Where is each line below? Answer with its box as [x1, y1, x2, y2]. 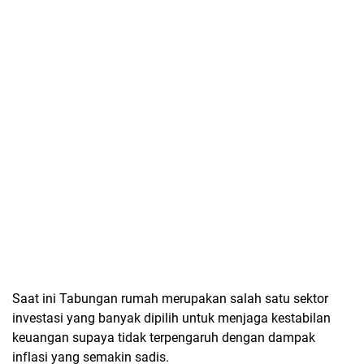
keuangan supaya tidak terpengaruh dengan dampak [12, 330, 315, 345]
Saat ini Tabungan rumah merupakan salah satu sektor [12, 291, 328, 306]
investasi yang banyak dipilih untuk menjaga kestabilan [12, 310, 331, 326]
